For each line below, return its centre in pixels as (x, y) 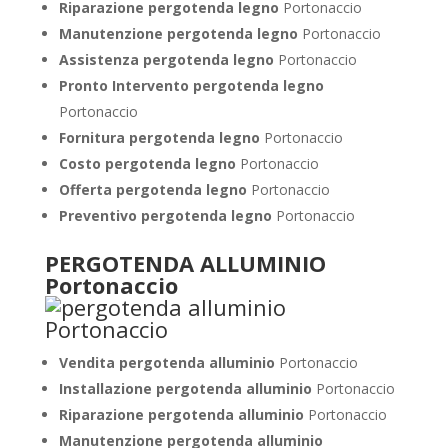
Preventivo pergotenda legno (165, 215)
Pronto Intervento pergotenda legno (191, 85)
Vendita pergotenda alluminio (168, 362)
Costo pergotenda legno (147, 163)
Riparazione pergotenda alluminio (183, 414)
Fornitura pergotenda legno (159, 137)
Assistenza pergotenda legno (166, 59)
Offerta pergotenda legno (152, 189)
